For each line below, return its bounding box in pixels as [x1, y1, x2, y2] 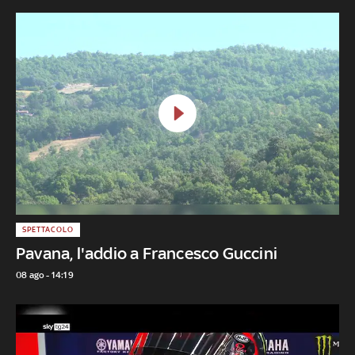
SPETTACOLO [21, 224, 74, 234]
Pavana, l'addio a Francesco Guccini [16, 242, 277, 263]
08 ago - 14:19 [16, 269, 74, 281]
